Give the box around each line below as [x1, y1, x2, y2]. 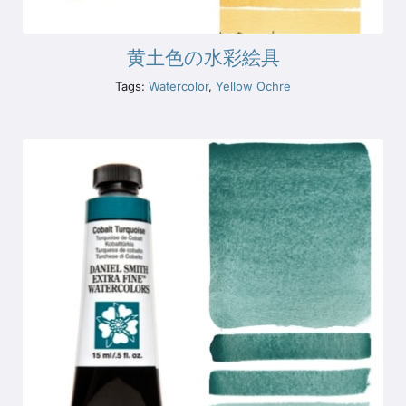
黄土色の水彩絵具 [126, 47, 280, 70]
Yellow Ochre [216, 79, 291, 94]
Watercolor [149, 79, 208, 94]
